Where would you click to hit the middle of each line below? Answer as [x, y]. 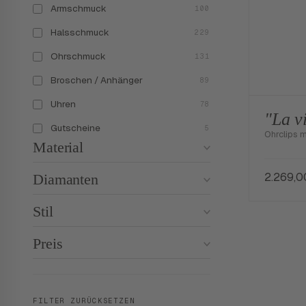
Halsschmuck [80, 32]
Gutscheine [75, 128]
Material [58, 147]
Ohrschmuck [78, 56]
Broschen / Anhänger [97, 80]
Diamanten [66, 179]
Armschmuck [79, 8]
